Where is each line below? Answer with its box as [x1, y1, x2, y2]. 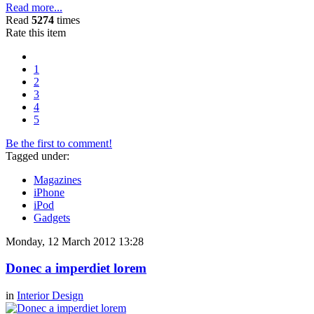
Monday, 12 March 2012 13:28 [6, 235, 144, 247]
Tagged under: [6, 149, 69, 162]
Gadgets [34, 211, 70, 224]
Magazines [34, 173, 81, 186]
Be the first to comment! [6, 137, 112, 149]
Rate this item [6, 26, 66, 39]
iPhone [34, 186, 64, 198]
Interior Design [17, 289, 83, 302]
